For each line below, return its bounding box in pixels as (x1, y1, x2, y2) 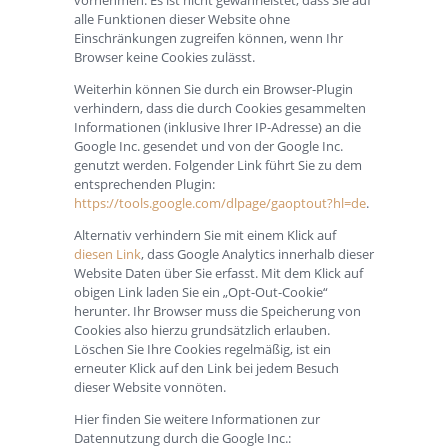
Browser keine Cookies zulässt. (74, 47, 255, 66)
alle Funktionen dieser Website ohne (74, 9, 290, 28)
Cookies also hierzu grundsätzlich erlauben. (74, 320, 330, 339)
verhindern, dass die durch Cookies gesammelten (74, 98, 366, 117)
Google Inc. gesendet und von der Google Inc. (74, 136, 343, 155)
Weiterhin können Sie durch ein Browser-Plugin (74, 79, 353, 98)
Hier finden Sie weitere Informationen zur (74, 409, 320, 428)
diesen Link (74, 244, 141, 263)
